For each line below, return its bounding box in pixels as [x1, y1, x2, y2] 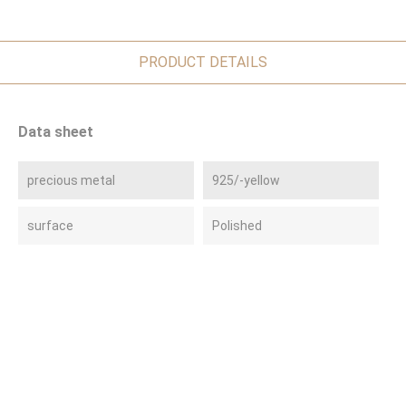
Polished [212, 217, 262, 233]
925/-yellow [212, 172, 280, 188]
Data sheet [18, 122, 93, 140]
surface [27, 217, 73, 233]
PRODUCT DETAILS [139, 53, 267, 71]
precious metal [27, 172, 115, 188]
